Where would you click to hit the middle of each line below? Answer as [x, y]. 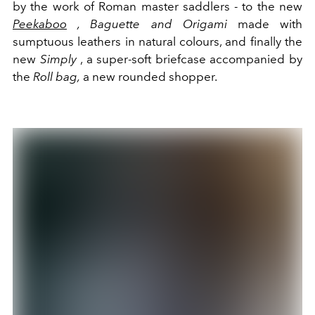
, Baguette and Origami [147, 24]
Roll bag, [57, 77]
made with [265, 24]
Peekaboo [40, 24]
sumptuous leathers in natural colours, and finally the [157, 42]
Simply [58, 59]
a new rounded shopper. [149, 77]
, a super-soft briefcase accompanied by [189, 59]
